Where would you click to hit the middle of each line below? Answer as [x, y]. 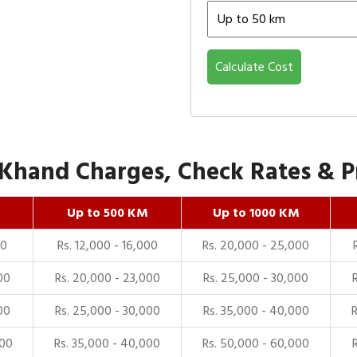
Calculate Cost [254, 67]
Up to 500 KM [107, 213]
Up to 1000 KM [256, 213]
